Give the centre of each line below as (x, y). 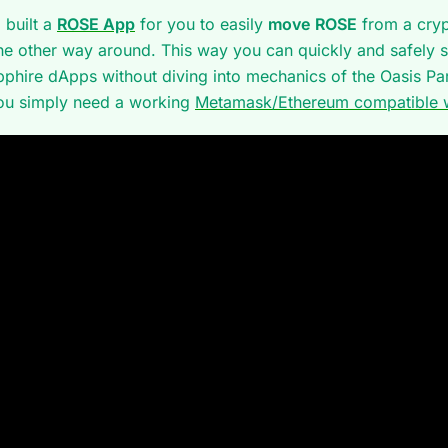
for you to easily (201, 23)
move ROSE (312, 23)
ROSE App (96, 23)
